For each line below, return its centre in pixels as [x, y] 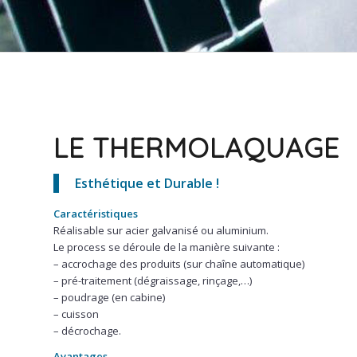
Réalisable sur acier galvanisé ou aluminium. [161, 231]
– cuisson [76, 314]
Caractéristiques [96, 214]
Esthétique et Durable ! [147, 183]
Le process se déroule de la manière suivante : [167, 247]
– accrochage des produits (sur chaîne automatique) [179, 264]
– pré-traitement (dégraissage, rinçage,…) [153, 281]
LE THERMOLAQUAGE [196, 148]
